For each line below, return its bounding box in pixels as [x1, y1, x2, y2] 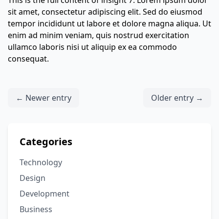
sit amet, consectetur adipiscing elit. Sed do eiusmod [8, 6, 202, 17]
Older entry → [151, 92, 203, 103]
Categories [20, 135, 72, 148]
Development [20, 188, 69, 199]
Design [20, 173, 45, 183]
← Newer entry [16, 92, 71, 103]
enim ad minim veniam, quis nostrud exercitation [8, 30, 189, 41]
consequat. [8, 53, 49, 64]
